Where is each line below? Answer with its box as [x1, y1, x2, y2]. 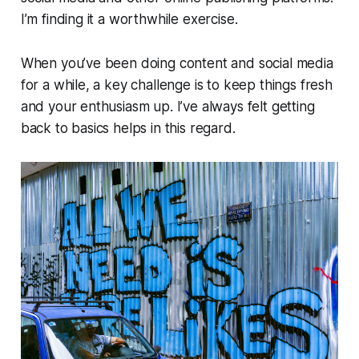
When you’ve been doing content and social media [20, 55, 333, 72]
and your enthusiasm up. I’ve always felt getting [20, 99, 315, 115]
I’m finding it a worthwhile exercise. [20, 11, 238, 28]
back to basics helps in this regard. [20, 120, 236, 137]
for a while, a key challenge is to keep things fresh [20, 77, 333, 94]
